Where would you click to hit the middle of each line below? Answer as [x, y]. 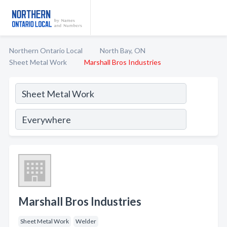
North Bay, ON [123, 50]
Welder [86, 221]
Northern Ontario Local [46, 50]
